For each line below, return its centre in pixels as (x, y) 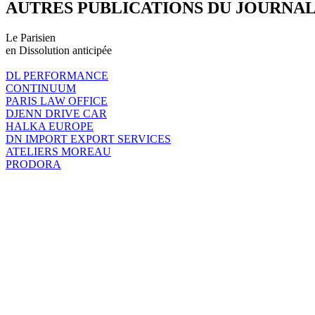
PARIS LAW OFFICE (57, 101)
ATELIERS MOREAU (58, 151)
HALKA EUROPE (50, 126)
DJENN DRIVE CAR (56, 113)
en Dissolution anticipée (59, 50)
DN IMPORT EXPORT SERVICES (88, 139)
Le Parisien (31, 37)
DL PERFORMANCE (57, 75)
